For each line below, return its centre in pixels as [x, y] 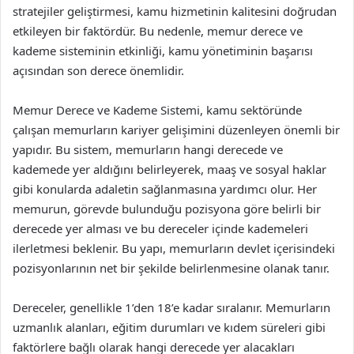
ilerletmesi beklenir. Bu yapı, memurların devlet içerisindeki [174, 248]
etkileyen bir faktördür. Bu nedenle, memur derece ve [158, 31]
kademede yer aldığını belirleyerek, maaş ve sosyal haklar [169, 169]
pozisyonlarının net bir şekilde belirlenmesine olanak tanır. [171, 268]
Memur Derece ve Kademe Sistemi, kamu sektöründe [157, 110]
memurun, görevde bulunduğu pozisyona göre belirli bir [167, 209]
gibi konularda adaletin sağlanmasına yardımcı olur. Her [165, 189]
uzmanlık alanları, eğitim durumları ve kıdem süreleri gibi [169, 327]
